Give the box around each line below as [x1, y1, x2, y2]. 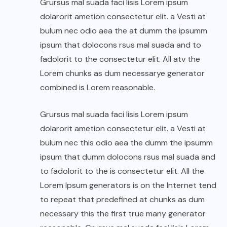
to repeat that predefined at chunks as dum [40, 194, 205, 205]
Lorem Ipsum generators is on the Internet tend [40, 180, 216, 191]
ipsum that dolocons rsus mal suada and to [40, 40, 201, 50]
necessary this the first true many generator [40, 208, 206, 219]
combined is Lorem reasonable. [40, 82, 155, 93]
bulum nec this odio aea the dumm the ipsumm [40, 137, 213, 148]
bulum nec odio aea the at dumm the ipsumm [40, 25, 207, 36]
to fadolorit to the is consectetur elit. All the [40, 166, 204, 176]
